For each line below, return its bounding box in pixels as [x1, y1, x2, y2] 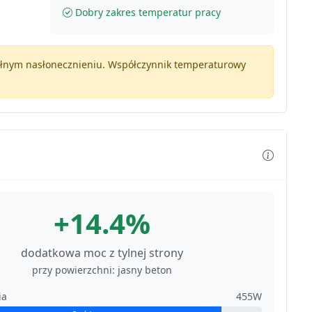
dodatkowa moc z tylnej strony [21, 244, 184, 260]
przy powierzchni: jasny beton [32, 263, 173, 276]
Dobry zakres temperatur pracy [75, 6, 221, 19]
